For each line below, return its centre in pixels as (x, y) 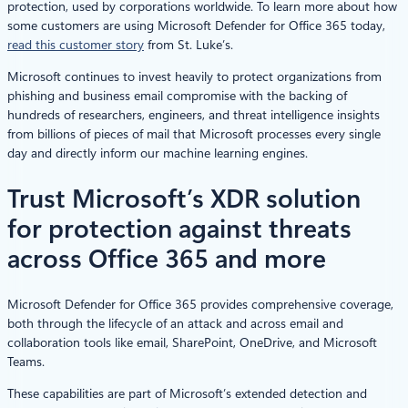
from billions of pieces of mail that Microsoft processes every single (194, 133)
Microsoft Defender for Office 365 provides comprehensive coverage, (200, 305)
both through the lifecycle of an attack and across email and (175, 324)
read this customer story (76, 44)
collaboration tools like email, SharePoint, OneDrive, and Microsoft (192, 343)
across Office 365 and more (170, 260)
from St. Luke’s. (189, 44)
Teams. (26, 362)
